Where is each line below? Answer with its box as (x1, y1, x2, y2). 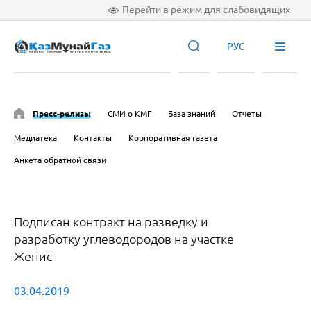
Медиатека (14, 133, 57, 142)
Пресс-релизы (33, 108, 91, 118)
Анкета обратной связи (14, 155, 106, 165)
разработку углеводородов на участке (14, 231, 234, 246)
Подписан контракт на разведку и (14, 214, 208, 228)
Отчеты (232, 108, 262, 118)
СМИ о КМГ (108, 108, 151, 118)
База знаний (168, 108, 215, 118)
